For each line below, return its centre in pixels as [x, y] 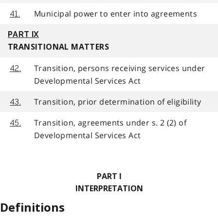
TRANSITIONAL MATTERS [58, 47]
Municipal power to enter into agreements [116, 13]
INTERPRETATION [109, 189]
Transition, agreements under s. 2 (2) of [110, 122]
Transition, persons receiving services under [120, 68]
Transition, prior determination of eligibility [118, 101]
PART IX [23, 34]
